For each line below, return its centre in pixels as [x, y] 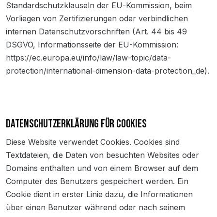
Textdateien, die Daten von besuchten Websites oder [102, 155]
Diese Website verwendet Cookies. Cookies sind [93, 142]
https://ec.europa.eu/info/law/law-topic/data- [88, 58]
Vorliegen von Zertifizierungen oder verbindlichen [97, 18]
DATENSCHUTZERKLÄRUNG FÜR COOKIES [76, 124]
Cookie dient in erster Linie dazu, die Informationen [99, 194]
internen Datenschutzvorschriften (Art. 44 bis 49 [96, 31]
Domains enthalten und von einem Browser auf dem [102, 168]
